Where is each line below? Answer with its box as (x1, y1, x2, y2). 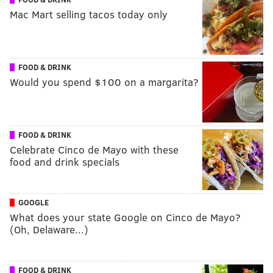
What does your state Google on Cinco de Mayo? (10, 210, 241, 224)
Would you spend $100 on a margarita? (10, 74, 199, 89)
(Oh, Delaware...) (10, 222, 88, 236)
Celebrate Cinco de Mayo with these (10, 142, 179, 157)
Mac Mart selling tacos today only (10, 7, 168, 21)
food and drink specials (10, 154, 119, 169)
